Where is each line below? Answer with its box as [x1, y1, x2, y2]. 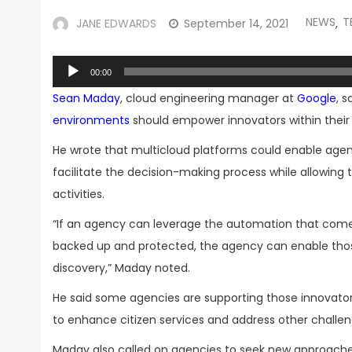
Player [52, 80, 85, 96]
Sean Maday [53, 90, 120, 106]
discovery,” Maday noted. [53, 260, 190, 276]
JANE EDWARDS [76, 16, 156, 31]
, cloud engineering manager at [120, 90, 297, 106]
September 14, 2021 [184, 16, 288, 31]
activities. [53, 186, 104, 202]
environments [53, 112, 130, 128]
